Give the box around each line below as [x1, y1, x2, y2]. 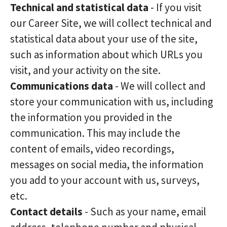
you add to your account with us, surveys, [10, 173, 200, 187]
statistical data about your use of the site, [10, 32, 198, 46]
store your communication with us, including [10, 95, 213, 108]
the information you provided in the [10, 110, 172, 124]
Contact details [10, 205, 83, 218]
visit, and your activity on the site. [10, 63, 161, 77]
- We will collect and [113, 79, 206, 93]
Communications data [10, 79, 113, 93]
